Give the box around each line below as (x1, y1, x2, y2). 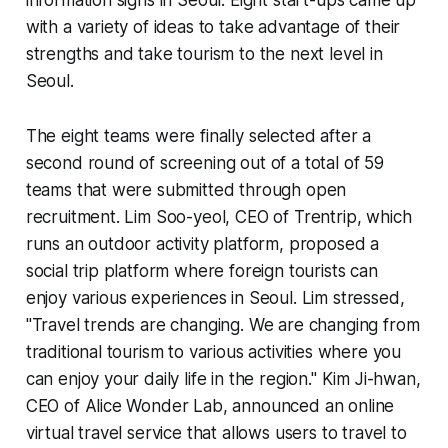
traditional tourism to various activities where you (25, 341, 402, 362)
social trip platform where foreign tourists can (25, 260, 378, 281)
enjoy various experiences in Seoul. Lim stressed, (25, 287, 405, 308)
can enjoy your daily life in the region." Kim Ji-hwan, (25, 368, 421, 389)
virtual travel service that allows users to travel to (25, 422, 407, 443)
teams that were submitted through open (25, 179, 347, 200)
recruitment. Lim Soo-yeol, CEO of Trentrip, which (25, 206, 412, 227)
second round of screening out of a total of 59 (25, 152, 384, 173)
